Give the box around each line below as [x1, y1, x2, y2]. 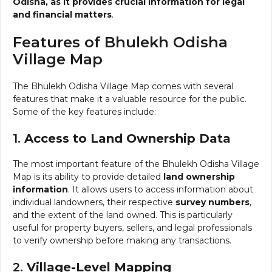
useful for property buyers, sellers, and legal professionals [13, 222, 252, 233]
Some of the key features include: [13, 106, 156, 117]
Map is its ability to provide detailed [13, 171, 163, 182]
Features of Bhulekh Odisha [13, 33, 228, 51]
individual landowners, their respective [13, 196, 175, 208]
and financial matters [13, 8, 112, 20]
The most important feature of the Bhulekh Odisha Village [13, 158, 259, 169]
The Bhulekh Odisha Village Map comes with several [13, 80, 233, 92]
